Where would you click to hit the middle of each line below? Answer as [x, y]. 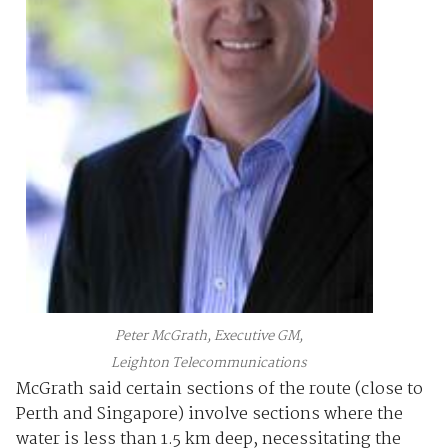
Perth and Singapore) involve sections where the [209, 415]
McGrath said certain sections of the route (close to [219, 390]
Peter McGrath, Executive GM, [208, 336]
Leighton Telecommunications [208, 363]
